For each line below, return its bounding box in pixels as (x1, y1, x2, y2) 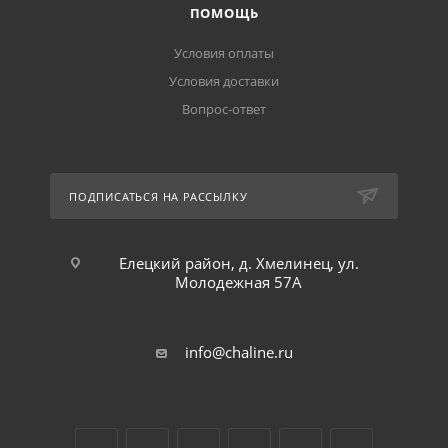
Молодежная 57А (175, 272, 302, 292)
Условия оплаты (174, 44, 274, 62)
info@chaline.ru (184, 342, 293, 362)
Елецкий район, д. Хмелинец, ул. (118, 253, 359, 273)
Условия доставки (169, 72, 279, 90)
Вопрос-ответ (182, 100, 266, 118)
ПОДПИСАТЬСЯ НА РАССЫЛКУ (69, 189, 248, 204)
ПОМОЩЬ (189, 4, 259, 22)
